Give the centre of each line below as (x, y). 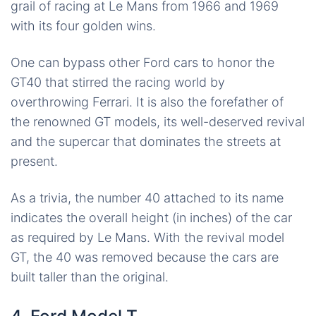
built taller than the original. (90, 277)
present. (34, 162)
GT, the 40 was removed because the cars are (145, 257)
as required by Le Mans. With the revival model (147, 238)
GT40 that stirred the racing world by (118, 83)
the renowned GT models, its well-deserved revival (158, 122)
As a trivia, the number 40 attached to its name (147, 198)
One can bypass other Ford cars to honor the (142, 63)
